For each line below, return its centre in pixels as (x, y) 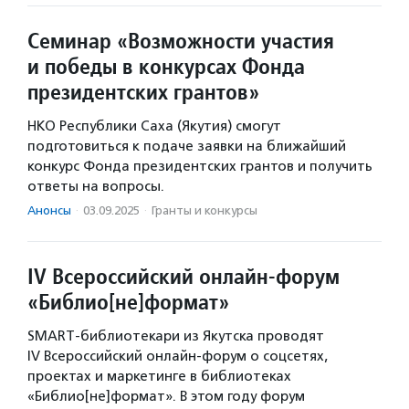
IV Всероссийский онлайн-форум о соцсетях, (178, 357)
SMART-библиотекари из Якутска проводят (176, 336)
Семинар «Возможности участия (181, 41)
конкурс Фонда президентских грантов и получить (200, 167)
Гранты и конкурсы (204, 211)
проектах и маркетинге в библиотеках (159, 377)
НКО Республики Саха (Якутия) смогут (154, 126)
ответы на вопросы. (96, 187)
